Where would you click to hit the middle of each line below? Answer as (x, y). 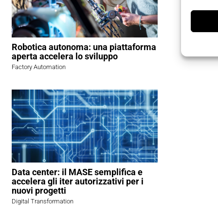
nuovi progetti (39, 191)
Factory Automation (39, 67)
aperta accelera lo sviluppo (65, 56)
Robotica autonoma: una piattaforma (84, 47)
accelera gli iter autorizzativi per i (78, 182)
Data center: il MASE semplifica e (77, 172)
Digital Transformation (43, 201)
